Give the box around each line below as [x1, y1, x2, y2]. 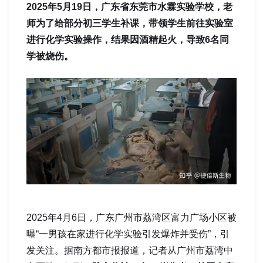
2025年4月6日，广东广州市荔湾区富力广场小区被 [26, 212, 237, 222]
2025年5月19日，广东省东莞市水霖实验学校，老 [26, 2, 232, 12]
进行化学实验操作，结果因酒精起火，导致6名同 [26, 35, 229, 45]
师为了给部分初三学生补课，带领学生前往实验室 [26, 18, 233, 29]
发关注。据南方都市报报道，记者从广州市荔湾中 [26, 245, 233, 255]
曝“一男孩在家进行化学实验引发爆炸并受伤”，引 [26, 228, 230, 239]
